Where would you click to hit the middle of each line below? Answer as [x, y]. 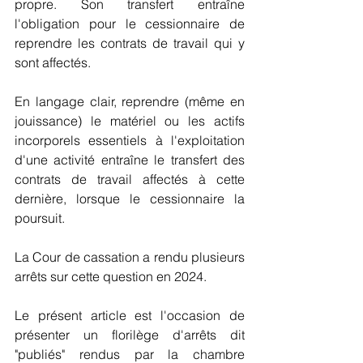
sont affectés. [53, 62]
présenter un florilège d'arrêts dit [130, 335]
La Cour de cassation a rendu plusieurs [130, 257]
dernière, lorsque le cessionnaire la [130, 199]
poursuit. [41, 218]
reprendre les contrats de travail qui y [130, 43]
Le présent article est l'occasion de [130, 315]
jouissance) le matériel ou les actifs [130, 121]
